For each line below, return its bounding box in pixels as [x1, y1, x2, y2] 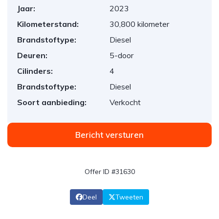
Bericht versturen [75, 130, 144, 140]
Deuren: [17, 50, 47, 60]
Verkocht [109, 97, 141, 107]
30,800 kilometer [109, 19, 169, 29]
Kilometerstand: [17, 19, 79, 29]
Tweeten [115, 193, 143, 201]
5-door [109, 50, 133, 60]
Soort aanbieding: [17, 97, 87, 107]
